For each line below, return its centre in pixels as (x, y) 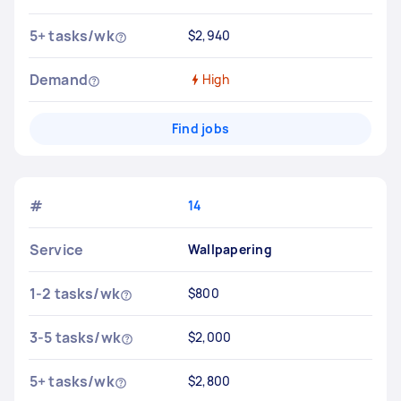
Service (57, 250)
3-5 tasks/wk (75, 337)
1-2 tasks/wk (75, 294)
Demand (59, 80)
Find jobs (200, 128)
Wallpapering (230, 249)
